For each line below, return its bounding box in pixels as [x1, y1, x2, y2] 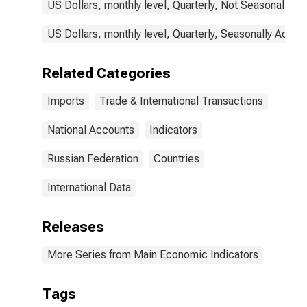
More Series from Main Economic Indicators [47, 248, 258, 261]
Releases [42, 219, 104, 235]
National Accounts [47, 123, 134, 136]
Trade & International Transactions [99, 95, 263, 108]
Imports [47, 95, 84, 108]
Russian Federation [47, 152, 138, 165]
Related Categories [42, 65, 171, 82]
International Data [47, 181, 131, 194]
